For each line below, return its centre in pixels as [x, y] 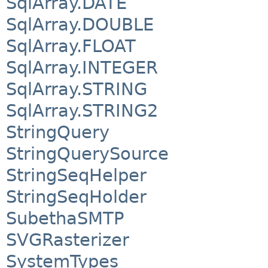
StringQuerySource [87, 154]
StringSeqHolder [76, 197]
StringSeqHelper [76, 176]
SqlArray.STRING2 [82, 111]
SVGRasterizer [68, 240]
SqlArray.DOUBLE [80, 25]
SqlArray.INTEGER [82, 68]
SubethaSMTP [65, 219]
